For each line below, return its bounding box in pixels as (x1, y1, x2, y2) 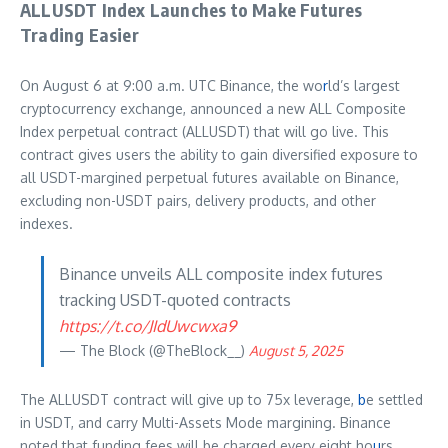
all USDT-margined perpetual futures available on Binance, (20, 169, 399, 187)
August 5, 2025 (249, 342, 343, 360)
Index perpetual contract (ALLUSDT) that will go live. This (20, 123, 389, 141)
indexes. (20, 215, 73, 233)
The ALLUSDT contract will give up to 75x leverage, (20, 391, 358, 409)
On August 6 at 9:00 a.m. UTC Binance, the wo (20, 77, 323, 95)
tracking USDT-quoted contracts (59, 290, 291, 311)
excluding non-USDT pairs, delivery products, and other (20, 192, 376, 210)
